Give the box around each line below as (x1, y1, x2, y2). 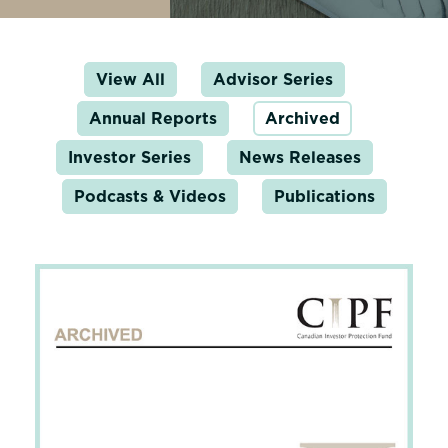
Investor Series (67, 148, 191, 167)
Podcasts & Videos (73, 187, 226, 206)
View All (95, 70, 165, 89)
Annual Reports (88, 109, 217, 128)
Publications (273, 187, 375, 206)
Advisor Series (212, 70, 333, 89)
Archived (264, 109, 340, 128)
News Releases (238, 148, 361, 167)
